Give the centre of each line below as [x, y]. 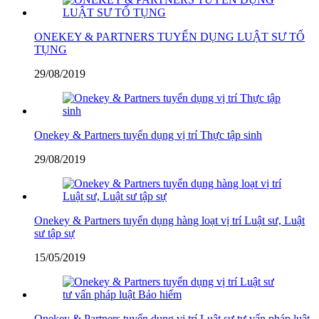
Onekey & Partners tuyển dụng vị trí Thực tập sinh [148, 135]
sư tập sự [54, 233]
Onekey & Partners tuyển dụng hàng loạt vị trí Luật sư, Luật [169, 220]
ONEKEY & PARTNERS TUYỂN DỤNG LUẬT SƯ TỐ [169, 36]
